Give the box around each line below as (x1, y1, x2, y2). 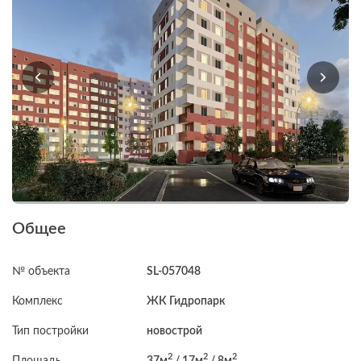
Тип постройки (12, 325, 89, 337)
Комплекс (12, 295, 63, 307)
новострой (147, 325, 203, 337)
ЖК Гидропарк (147, 295, 226, 307)
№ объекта (12, 265, 70, 277)
